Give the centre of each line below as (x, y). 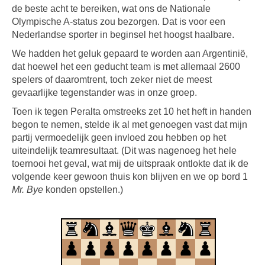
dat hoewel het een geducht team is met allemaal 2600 (126, 67)
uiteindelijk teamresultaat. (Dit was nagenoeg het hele (124, 151)
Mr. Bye (28, 190)
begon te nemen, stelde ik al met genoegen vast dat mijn (130, 125)
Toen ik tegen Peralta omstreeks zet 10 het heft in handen (132, 112)
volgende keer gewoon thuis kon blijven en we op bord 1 (130, 177)
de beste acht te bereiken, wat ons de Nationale (111, 9)
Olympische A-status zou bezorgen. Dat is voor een (119, 22)
